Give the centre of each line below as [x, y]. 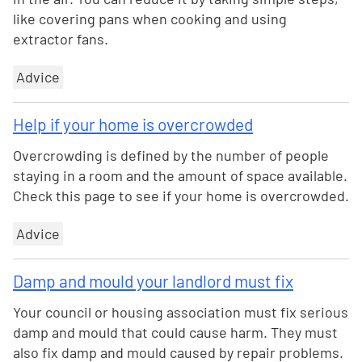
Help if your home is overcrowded [133, 124]
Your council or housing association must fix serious [181, 312]
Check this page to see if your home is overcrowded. [181, 196]
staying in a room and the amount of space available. [180, 175]
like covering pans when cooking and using [150, 19]
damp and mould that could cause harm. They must [175, 332]
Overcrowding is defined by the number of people [171, 155]
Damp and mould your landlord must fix [153, 281]
